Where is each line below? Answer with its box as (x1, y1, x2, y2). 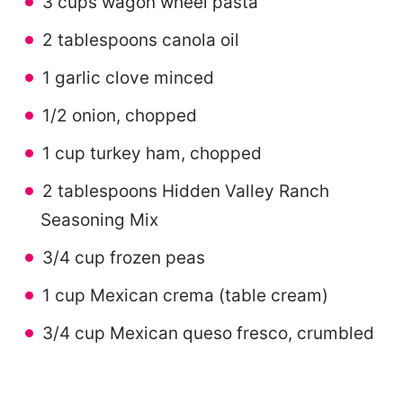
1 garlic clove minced (42, 67, 214, 89)
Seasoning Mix (40, 210, 158, 231)
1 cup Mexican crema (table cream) (42, 285, 328, 307)
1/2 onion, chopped (42, 105, 197, 127)
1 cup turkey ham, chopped (42, 143, 262, 165)
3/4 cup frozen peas (42, 247, 205, 269)
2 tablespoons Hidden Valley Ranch (42, 181, 329, 202)
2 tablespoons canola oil (42, 30, 239, 51)
